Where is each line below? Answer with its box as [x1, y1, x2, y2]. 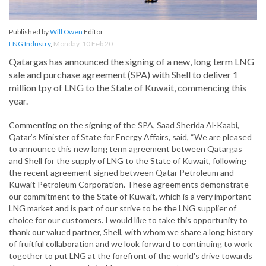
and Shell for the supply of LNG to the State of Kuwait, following [9, 156, 246, 166]
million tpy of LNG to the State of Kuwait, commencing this [9, 82, 246, 94]
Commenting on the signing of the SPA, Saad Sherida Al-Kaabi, [9, 120, 239, 131]
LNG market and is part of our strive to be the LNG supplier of [9, 203, 236, 214]
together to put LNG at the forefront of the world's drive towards [9, 251, 252, 261]
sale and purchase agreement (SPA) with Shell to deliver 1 [9, 69, 238, 81]
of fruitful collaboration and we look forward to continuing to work [9, 239, 252, 249]
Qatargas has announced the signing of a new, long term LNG [9, 56, 254, 68]
